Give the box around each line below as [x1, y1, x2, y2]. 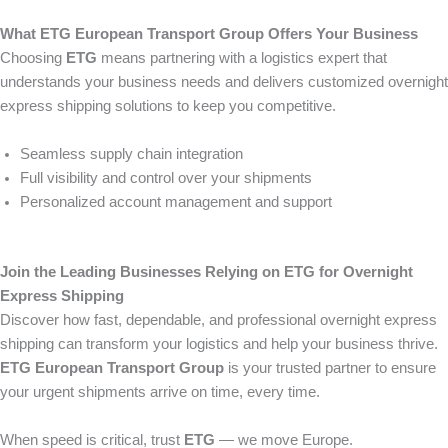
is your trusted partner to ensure [224, 359, 436, 376]
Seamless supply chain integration [20, 145, 243, 162]
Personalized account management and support [20, 193, 332, 210]
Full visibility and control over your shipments [20, 169, 312, 186]
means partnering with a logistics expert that [97, 49, 387, 66]
